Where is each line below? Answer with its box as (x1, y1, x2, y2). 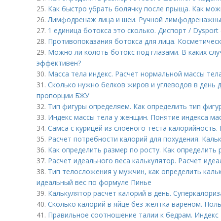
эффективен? (37, 58, 81, 68)
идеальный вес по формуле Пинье (37, 178, 151, 187)
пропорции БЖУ (37, 91, 89, 100)
